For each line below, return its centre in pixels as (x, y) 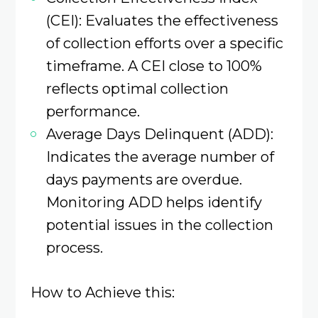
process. (74, 248)
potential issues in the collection (159, 225)
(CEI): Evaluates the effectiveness (162, 21)
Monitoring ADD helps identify (154, 202)
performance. (93, 111)
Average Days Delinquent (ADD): (159, 134)
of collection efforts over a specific (164, 43)
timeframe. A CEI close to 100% (154, 66)
